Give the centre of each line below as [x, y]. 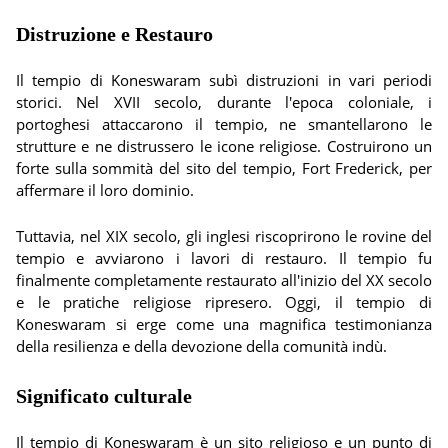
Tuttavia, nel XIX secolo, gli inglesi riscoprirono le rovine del [224, 236]
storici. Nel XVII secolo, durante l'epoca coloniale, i [224, 102]
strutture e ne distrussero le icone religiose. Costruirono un [224, 146]
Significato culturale [104, 396]
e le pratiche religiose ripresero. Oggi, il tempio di [224, 302]
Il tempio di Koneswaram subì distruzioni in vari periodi [224, 80]
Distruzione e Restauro [114, 34]
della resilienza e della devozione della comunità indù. [201, 346]
